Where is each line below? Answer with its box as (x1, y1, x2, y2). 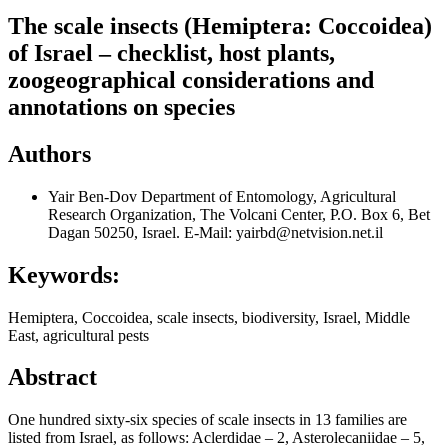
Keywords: (8, 261, 120, 288)
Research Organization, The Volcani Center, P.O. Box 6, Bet (48, 205, 430, 223)
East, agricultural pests (8, 326, 149, 344)
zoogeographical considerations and (8, 66, 374, 93)
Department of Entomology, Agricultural (141, 187, 396, 205)
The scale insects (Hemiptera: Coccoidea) (8, 12, 432, 39)
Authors (8, 140, 91, 167)
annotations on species (8, 93, 235, 120)
